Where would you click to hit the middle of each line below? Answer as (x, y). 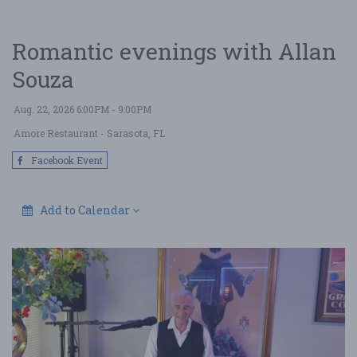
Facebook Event (66, 160)
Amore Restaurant (56, 133)
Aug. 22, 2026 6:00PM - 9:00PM (82, 109)
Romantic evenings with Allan (174, 51)
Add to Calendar (85, 210)
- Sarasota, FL (131, 133)
